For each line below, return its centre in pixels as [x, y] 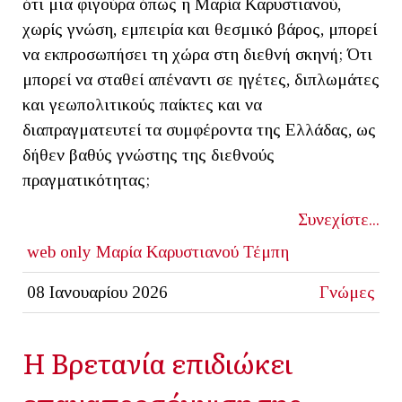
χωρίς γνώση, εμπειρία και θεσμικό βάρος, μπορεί [200, 29]
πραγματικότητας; [86, 179]
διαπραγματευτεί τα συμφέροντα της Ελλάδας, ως [199, 129]
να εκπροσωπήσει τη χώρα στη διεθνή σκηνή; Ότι [197, 54]
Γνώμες [348, 292]
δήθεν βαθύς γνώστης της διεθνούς [149, 154]
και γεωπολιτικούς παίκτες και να [142, 104]
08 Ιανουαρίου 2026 [97, 292]
